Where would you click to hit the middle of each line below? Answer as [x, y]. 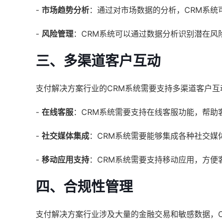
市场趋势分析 [65, 10]
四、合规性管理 [84, 187]
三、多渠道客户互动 [98, 61]
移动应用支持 [65, 160]
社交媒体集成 [65, 136]
